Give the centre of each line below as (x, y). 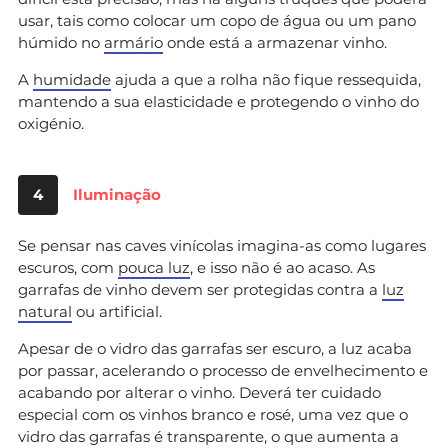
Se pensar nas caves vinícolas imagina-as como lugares (222, 245)
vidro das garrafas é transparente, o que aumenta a (208, 436)
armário (133, 42)
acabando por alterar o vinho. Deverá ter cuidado (199, 392)
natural (45, 311)
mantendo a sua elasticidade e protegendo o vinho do (218, 101)
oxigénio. (51, 123)
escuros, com (68, 267)
